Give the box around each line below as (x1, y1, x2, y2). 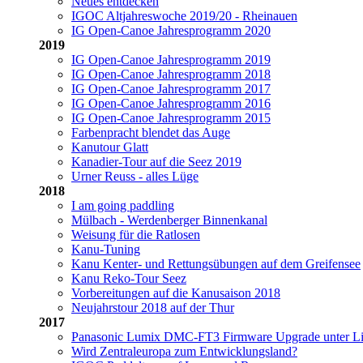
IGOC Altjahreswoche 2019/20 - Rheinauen (71, 8, 297, 23)
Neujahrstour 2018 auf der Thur (71, 300, 234, 314)
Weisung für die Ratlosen (71, 227, 200, 241)
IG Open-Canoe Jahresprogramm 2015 (71, 110, 271, 125)
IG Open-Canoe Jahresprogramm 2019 (71, 52, 271, 66)
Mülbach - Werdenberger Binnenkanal (71, 212, 267, 227)
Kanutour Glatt (71, 139, 148, 154)
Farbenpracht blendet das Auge (71, 125, 230, 139)
